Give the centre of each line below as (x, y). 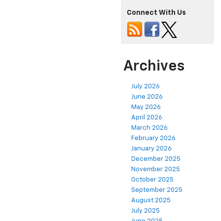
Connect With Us (156, 13)
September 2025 (157, 190)
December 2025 (156, 159)
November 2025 (156, 169)
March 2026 (149, 128)
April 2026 (147, 117)
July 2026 (146, 86)
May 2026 (146, 107)
